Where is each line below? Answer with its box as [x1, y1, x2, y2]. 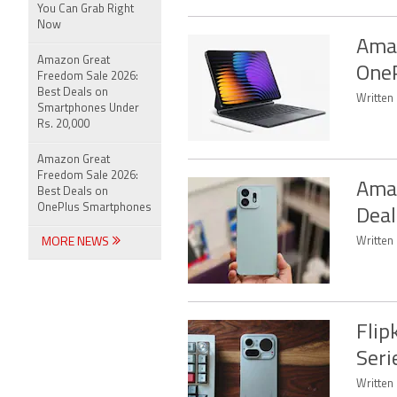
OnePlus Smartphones [37, 202, 152, 214]
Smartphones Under [37, 103, 139, 114]
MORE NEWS [42, 236, 112, 249]
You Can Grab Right [37, 4, 134, 15]
